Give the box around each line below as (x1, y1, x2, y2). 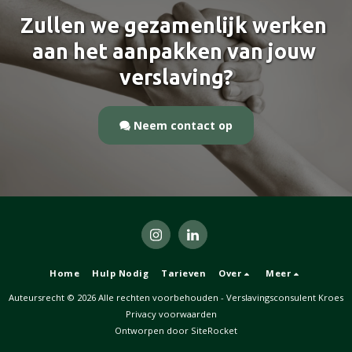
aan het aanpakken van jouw (31, 39, 316, 64)
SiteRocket (191, 324, 237, 336)
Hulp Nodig (92, 266, 149, 279)
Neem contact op (134, 118, 233, 133)
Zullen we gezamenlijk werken (20, 13, 327, 38)
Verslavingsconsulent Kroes (226, 291, 343, 303)
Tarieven (161, 266, 207, 279)
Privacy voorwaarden (126, 307, 217, 320)
